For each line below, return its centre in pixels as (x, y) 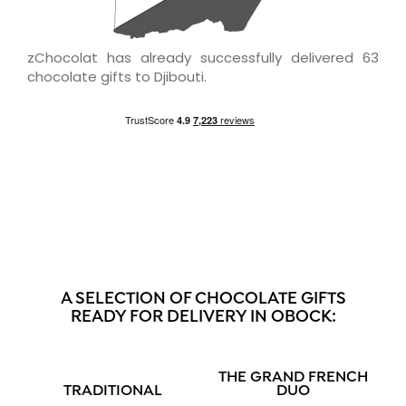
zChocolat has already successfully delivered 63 (203, 57)
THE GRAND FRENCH (293, 377)
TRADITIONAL (113, 391)
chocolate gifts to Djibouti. (117, 76)
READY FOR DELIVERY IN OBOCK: (203, 317)
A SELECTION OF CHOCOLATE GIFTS (203, 299)
